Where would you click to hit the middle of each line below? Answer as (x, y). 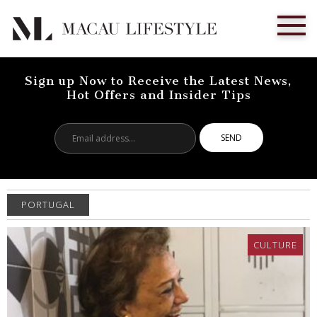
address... (148, 145)
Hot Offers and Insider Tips (158, 95)
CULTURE (275, 244)
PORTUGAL (48, 204)
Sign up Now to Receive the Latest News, (158, 81)
